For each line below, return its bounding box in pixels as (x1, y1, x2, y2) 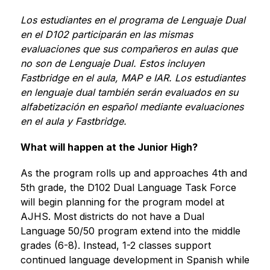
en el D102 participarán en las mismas (20, 28, 193, 40)
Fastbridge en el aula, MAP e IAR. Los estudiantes (20, 71, 245, 84)
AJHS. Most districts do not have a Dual (20, 210, 204, 222)
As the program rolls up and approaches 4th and (20, 166, 247, 179)
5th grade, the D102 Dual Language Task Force (20, 181, 236, 193)
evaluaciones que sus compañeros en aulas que (20, 42, 237, 55)
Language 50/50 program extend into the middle (20, 224, 240, 237)
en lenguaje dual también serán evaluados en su (20, 86, 238, 98)
